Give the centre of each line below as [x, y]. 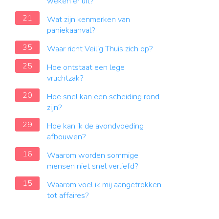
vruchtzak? [65, 78]
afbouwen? [66, 137]
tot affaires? [68, 196]
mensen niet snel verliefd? [93, 166]
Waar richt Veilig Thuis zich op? [100, 49]
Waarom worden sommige [93, 155]
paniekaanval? [71, 30]
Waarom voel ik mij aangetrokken [104, 185]
